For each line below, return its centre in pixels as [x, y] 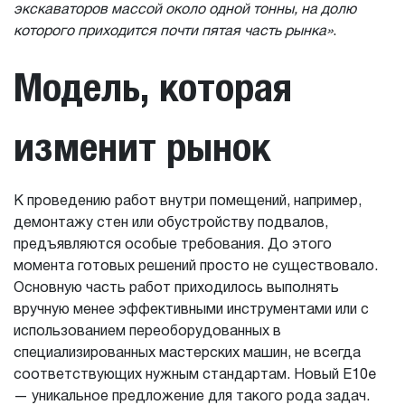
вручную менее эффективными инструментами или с [191, 310]
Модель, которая [153, 87]
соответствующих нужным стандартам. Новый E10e [195, 375]
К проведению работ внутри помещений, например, [188, 202]
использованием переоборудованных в [147, 332]
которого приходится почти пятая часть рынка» [173, 32]
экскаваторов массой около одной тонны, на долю [185, 10]
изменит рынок [142, 146]
